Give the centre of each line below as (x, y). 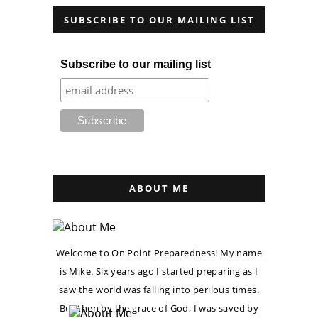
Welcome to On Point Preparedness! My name (159, 253)
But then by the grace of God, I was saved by (159, 308)
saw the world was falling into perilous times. (159, 290)
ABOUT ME (159, 188)
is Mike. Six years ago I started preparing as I (159, 271)
